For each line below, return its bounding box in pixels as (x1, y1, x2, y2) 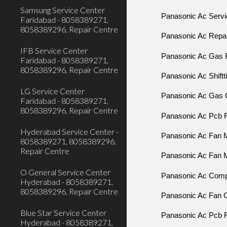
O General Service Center (20, 167, 110, 177)
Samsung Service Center (20, 5, 105, 15)
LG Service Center (20, 86, 85, 96)
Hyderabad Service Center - (20, 127, 119, 136)
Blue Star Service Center (20, 208, 106, 217)
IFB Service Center (20, 46, 88, 55)
